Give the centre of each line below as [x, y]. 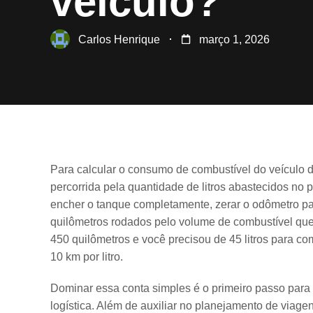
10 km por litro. [87, 257]
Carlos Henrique [119, 39]
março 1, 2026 [234, 39]
